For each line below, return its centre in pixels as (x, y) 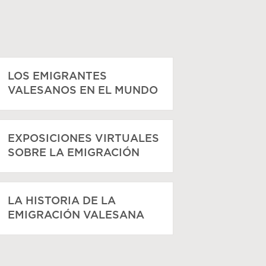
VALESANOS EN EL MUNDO (83, 91)
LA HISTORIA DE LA (61, 201)
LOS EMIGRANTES (57, 77)
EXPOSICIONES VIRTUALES (83, 139)
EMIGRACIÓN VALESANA (76, 216)
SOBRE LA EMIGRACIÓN (73, 153)
